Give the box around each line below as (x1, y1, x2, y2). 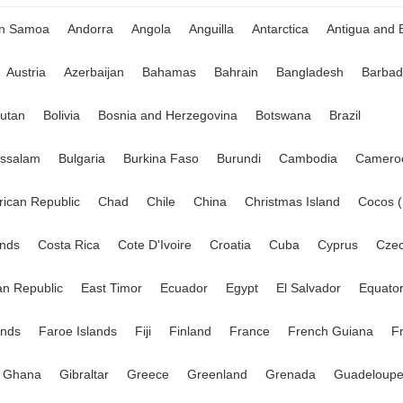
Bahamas (142, 65, 196, 79)
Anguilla (189, 22, 234, 36)
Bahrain (214, 65, 258, 79)
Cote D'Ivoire (118, 237, 192, 252)
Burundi (217, 151, 261, 166)
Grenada (265, 367, 316, 381)
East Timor (81, 281, 142, 295)
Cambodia (279, 151, 337, 166)
